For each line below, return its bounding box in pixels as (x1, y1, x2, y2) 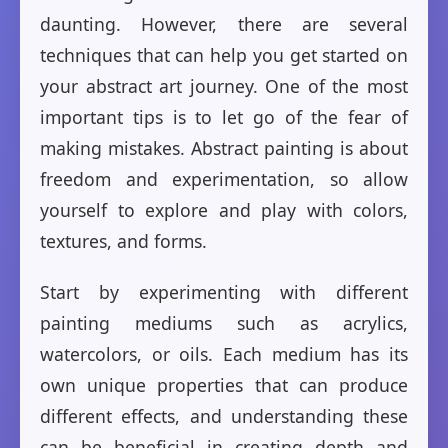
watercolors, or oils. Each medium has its (40, 342, 408, 367)
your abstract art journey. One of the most (40, 74, 408, 99)
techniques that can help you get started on (40, 43, 408, 68)
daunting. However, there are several (40, 12, 408, 37)
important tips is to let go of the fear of (40, 105, 408, 130)
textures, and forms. (40, 229, 207, 254)
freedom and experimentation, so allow (40, 167, 408, 192)
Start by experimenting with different (40, 280, 408, 305)
